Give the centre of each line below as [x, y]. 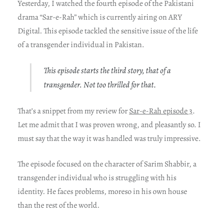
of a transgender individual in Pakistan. [81, 44]
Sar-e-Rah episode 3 [161, 111]
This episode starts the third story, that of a [108, 70]
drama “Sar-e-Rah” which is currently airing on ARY [100, 17]
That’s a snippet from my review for [73, 111]
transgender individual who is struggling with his [97, 178]
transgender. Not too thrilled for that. [100, 84]
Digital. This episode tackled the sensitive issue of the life [108, 31]
